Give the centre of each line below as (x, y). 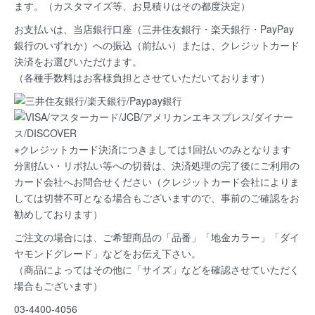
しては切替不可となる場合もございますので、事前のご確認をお (157, 198)
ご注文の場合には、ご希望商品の (88, 237)
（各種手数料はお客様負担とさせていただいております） (142, 78)
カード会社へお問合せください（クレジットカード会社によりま (157, 182)
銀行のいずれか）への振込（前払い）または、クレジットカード (157, 45)
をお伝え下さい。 (162, 253)
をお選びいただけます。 (88, 62)
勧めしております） (58, 214)
